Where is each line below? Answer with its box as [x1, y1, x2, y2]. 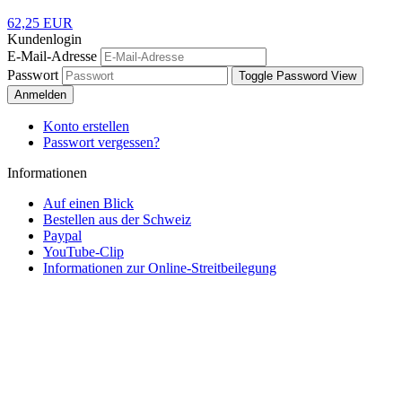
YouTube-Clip [43, 244, 124, 260]
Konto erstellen [43, 118, 129, 135]
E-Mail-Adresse [7, 48, 97, 65]
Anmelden [14, 88, 66, 102]
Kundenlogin [7, 31, 82, 48]
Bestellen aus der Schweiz [43, 212, 191, 228]
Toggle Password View [239, 69, 356, 83]
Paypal [43, 228, 82, 244]
